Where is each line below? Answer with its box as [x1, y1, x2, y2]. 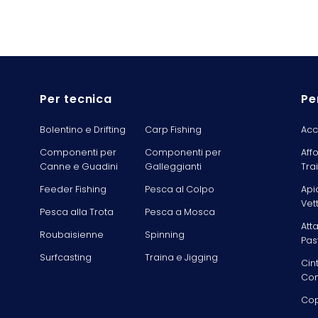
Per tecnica [40, 90, 112, 107]
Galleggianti [144, 160, 202, 172]
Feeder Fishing [40, 182, 106, 195]
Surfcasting [40, 251, 92, 263]
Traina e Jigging [144, 251, 218, 263]
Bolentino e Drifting [40, 123, 126, 136]
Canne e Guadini [40, 160, 118, 172]
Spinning [144, 228, 185, 241]
